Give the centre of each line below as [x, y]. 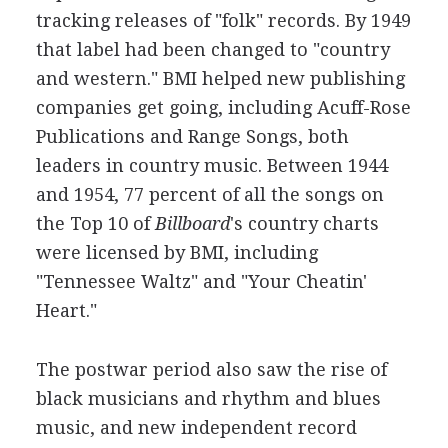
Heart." [66, 310]
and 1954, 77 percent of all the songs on [209, 194]
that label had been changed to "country [212, 49]
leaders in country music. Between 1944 [211, 165]
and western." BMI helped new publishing [220, 78]
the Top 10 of [92, 223]
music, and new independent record [196, 427]
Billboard [189, 223]
